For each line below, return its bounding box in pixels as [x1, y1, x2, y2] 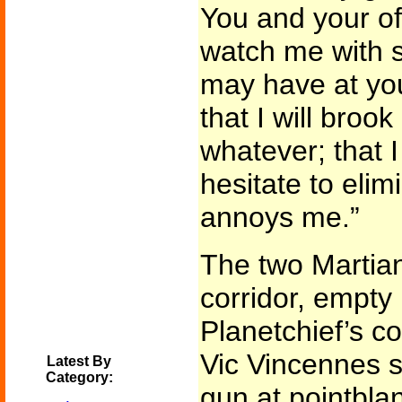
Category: [45, 370, 113, 385]
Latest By [47, 354, 111, 369]
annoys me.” [199, 201, 360, 233]
